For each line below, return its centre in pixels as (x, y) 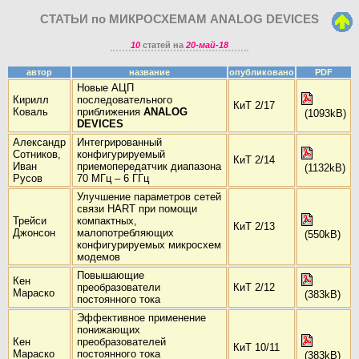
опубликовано (262, 73)
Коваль (30, 112)
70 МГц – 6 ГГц (113, 179)
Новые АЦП (105, 88)
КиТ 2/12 (254, 288)
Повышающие (111, 276)
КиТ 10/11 (256, 348)
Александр (39, 143)
